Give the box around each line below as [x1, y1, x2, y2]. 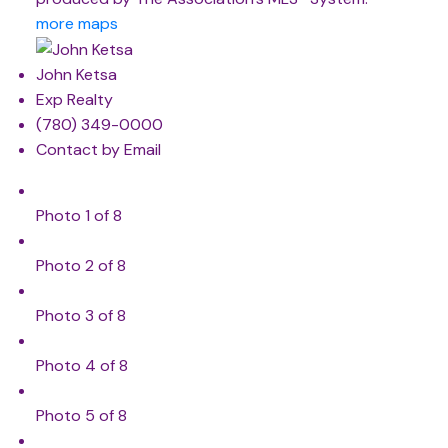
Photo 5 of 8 [35, 405, 127, 427]
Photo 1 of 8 [35, 205, 122, 227]
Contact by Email [35, 139, 161, 161]
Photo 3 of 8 [35, 305, 126, 327]
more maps [35, 12, 118, 34]
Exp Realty [35, 89, 113, 111]
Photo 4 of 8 [35, 355, 128, 377]
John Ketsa [35, 64, 117, 86]
